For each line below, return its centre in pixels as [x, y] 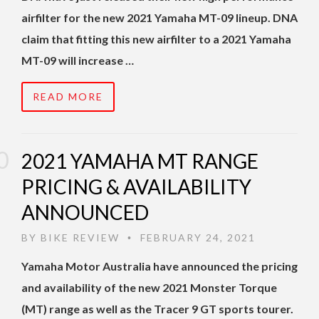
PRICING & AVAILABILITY [136, 187]
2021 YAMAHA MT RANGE [140, 161]
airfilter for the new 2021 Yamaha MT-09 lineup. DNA [159, 18]
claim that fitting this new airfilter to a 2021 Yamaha [156, 39]
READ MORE [68, 97]
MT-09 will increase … [78, 61]
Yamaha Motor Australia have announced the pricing [159, 266]
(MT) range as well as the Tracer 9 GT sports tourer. [157, 309]
